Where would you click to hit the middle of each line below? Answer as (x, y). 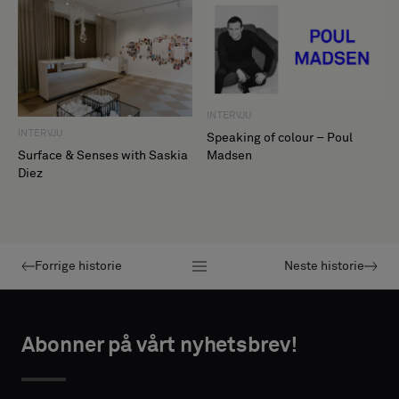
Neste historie (324, 266)
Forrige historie (78, 266)
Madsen (229, 155)
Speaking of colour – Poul (280, 138)
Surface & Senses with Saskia (103, 155)
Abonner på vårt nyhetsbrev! (159, 345)
